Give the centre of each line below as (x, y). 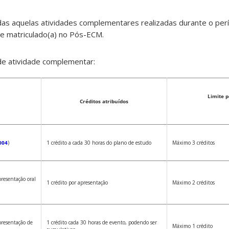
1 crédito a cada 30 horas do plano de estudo (99, 143)
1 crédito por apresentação (77, 183)
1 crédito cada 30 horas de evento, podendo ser (102, 223)
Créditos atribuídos (104, 101)
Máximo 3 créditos (193, 143)
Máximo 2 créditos (193, 183)
